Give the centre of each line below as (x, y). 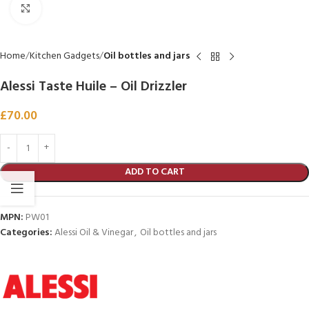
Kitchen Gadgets (64, 56)
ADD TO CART (154, 172)
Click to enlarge (73, 9)
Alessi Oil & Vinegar (94, 233)
